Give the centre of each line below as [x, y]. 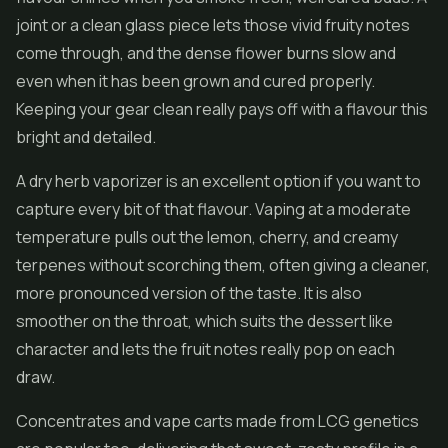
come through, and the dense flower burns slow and [206, 53]
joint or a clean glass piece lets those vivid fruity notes [213, 25]
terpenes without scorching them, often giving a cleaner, [223, 265]
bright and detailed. [86, 137]
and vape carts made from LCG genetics [270, 421]
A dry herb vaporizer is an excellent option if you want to [218, 181]
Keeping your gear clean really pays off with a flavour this [222, 109]
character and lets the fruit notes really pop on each [205, 349]
